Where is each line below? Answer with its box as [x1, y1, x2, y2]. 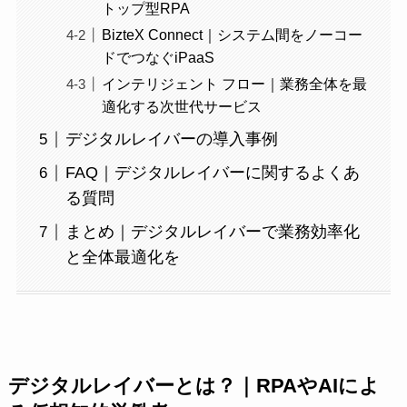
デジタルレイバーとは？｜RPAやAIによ [7, 374, 380, 397]
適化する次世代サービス [101, 98, 262, 115]
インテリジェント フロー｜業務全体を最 [101, 75, 367, 93]
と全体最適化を [65, 248, 180, 267]
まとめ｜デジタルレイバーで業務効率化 [65, 223, 360, 242]
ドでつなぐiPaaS [101, 49, 214, 66]
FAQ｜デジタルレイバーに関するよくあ [65, 164, 360, 183]
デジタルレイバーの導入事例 [65, 130, 278, 149]
